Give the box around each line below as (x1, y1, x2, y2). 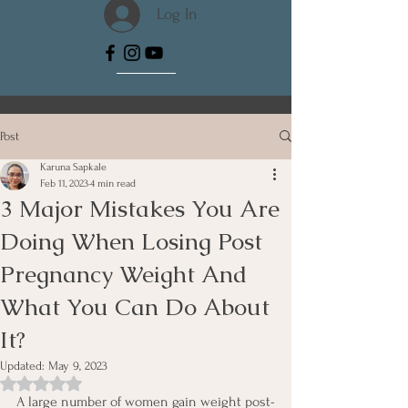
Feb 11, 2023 (40, 177, 88, 189)
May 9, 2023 (48, 358, 107, 372)
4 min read (90, 177, 136, 189)
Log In (156, 5, 198, 24)
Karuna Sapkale (40, 160, 107, 173)
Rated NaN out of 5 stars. (40, 375, 168, 390)
